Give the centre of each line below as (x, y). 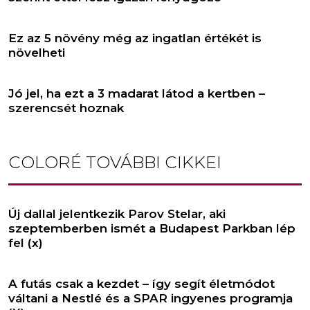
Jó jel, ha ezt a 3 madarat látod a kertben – (137, 93)
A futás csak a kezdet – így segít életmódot (142, 283)
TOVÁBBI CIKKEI (152, 162)
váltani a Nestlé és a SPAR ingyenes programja (151, 298)
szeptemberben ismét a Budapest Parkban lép (152, 228)
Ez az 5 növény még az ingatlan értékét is (135, 38)
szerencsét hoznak (66, 108)
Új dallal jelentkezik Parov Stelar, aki (117, 213)
